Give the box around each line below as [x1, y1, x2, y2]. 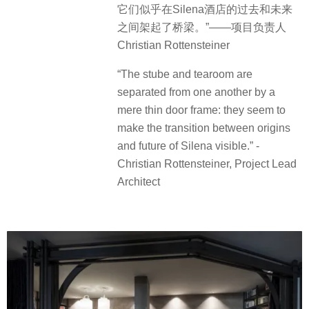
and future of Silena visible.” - [117, 139, 259, 152]
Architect [117, 175, 160, 188]
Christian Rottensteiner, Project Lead [117, 157, 297, 170]
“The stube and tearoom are [117, 68, 252, 80]
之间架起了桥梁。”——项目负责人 [117, 21, 286, 33]
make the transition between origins [117, 121, 290, 134]
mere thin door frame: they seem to [117, 103, 286, 116]
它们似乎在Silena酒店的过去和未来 [117, 3, 292, 15]
